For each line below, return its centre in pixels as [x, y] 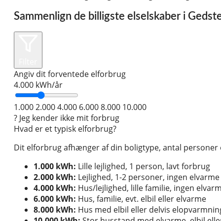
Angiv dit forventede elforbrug [70, 74]
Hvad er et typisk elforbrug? [65, 129]
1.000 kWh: [55, 166]
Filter [28, 62]
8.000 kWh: [55, 210]
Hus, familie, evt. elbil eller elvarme [141, 199]
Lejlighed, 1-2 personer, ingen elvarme [148, 177]
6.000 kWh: [55, 199]
